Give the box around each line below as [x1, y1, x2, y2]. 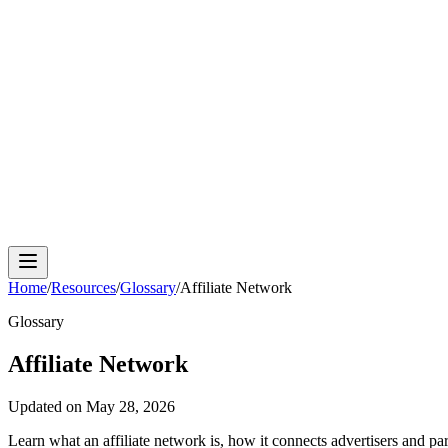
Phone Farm [284, 59, 361, 76]
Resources [51, 279, 116, 296]
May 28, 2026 [86, 397, 175, 415]
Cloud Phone [32, 59, 115, 76]
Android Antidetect [139, 59, 260, 76]
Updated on [8, 397, 86, 415]
